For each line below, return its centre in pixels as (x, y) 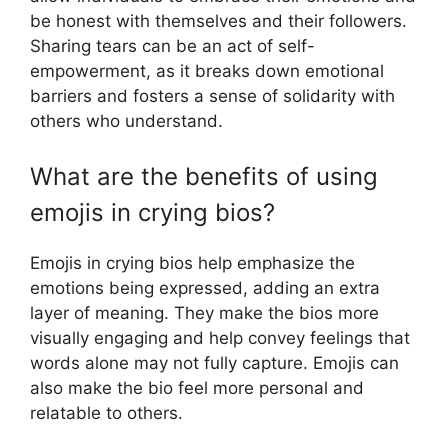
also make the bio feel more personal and (197, 388)
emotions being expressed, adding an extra (205, 288)
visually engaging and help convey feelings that (220, 338)
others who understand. (126, 120)
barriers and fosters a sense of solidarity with (212, 95)
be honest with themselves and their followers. (218, 20)
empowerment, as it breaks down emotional (207, 70)
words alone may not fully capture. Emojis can (214, 363)
